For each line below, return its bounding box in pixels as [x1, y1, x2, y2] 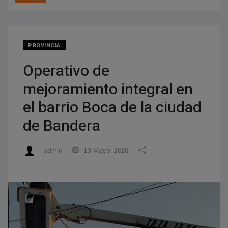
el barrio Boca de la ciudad [23, 97, 202, 120]
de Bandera [23, 115, 100, 138]
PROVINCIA [28, 41, 61, 50]
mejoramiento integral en [23, 78, 193, 101]
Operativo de [23, 60, 109, 83]
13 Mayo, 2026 [82, 147, 128, 155]
